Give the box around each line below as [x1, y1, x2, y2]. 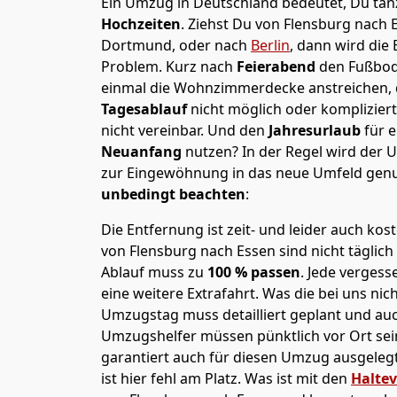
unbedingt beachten [101, 184, 245, 204]
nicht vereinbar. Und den [101, 121, 269, 140]
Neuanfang [101, 142, 185, 161]
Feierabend [237, 57, 319, 76]
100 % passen [204, 262, 300, 282]
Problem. [101, 57, 166, 76]
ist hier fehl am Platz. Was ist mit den [101, 369, 351, 388]
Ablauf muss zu [101, 262, 204, 282]
